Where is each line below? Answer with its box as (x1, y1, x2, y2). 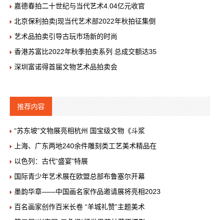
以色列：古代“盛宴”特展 (14, 157, 88, 165)
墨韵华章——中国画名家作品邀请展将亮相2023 (14, 188, 161, 195)
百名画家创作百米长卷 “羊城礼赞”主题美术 (14, 203, 145, 211)
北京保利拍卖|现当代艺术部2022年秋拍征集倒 (14, 17, 156, 25)
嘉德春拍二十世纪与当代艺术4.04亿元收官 (14, 2, 145, 10)
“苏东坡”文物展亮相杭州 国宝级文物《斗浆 (14, 127, 145, 135)
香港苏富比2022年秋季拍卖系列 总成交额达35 (14, 48, 157, 55)
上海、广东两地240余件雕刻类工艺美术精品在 (14, 142, 157, 150)
